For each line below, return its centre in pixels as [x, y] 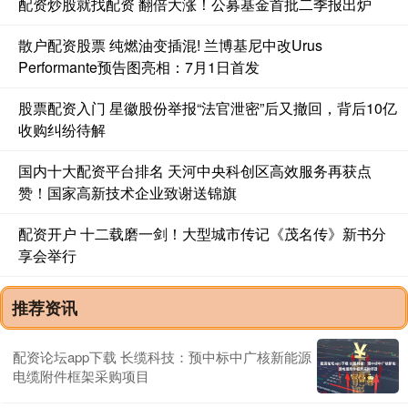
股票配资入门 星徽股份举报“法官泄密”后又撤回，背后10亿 [208, 107]
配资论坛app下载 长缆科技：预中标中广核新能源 [162, 356]
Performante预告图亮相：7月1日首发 [139, 66]
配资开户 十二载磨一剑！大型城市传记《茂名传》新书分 [202, 233]
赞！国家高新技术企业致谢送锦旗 [127, 192]
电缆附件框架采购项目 [81, 375]
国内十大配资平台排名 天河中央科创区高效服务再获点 [195, 170]
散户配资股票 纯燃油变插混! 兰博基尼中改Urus [170, 45]
